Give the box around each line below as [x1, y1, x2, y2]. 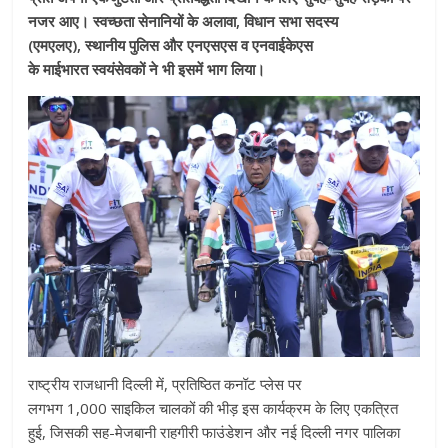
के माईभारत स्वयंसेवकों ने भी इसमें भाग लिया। [28, 59, 266, 80]
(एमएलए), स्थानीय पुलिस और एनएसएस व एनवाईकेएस [28, 35, 314, 56]
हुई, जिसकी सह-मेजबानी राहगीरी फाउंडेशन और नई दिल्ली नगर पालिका [28, 422, 401, 443]
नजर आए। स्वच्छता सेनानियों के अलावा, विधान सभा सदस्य [28, 11, 339, 32]
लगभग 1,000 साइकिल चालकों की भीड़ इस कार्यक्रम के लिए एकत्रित [28, 398, 399, 419]
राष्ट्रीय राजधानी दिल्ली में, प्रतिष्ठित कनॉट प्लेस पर [28, 374, 303, 395]
